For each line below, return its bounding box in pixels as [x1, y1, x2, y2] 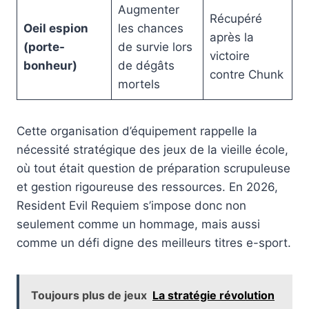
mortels [117, 77, 160, 91]
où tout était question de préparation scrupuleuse [17, 161, 290, 175]
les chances [117, 21, 183, 35]
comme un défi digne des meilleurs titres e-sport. [17, 235, 291, 250]
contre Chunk [209, 67, 283, 81]
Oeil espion [23, 21, 88, 35]
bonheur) [23, 58, 77, 72]
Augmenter [117, 2, 179, 17]
